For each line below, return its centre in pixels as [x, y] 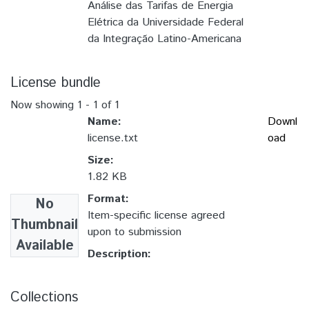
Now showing [44, 106]
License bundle [56, 83]
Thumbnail [44, 226]
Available [44, 246]
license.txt [113, 139]
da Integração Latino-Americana [165, 39]
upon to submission [134, 232]
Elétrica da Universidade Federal [166, 23]
